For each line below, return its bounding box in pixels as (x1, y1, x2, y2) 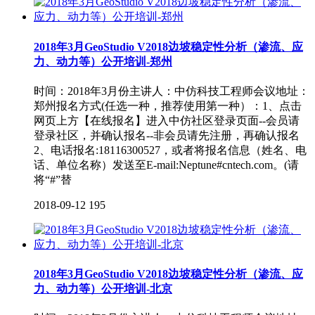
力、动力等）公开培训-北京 (34, 283, 172, 295)
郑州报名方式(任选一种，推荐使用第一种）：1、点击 (34, 99, 302, 112)
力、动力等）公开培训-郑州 (34, 55, 172, 67)
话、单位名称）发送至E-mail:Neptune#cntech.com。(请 (34, 158, 299, 171)
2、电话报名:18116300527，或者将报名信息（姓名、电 (34, 143, 307, 156)
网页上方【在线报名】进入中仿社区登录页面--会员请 (34, 114, 300, 127)
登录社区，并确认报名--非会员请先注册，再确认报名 (34, 129, 300, 141)
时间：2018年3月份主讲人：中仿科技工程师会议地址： (34, 84, 309, 97)
